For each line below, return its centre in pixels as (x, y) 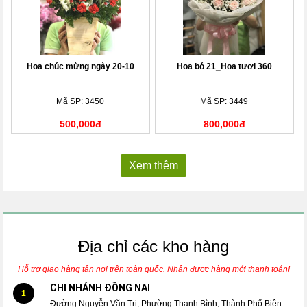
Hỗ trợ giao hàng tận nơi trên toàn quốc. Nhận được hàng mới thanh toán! (153, 269)
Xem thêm (153, 165)
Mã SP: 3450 (81, 101)
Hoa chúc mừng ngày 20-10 (80, 66)
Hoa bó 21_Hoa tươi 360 (224, 66)
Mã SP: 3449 (224, 101)
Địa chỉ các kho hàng (153, 246)
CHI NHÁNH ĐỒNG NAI (100, 287)
